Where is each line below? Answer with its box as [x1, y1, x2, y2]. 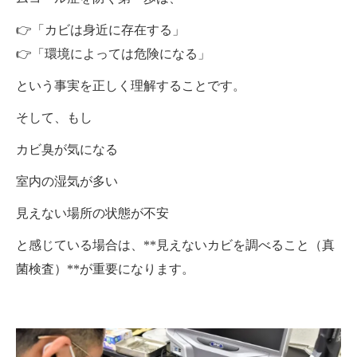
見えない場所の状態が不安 [16, 206, 169, 220]
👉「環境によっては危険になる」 [16, 47, 210, 61]
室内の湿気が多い [16, 175, 118, 188]
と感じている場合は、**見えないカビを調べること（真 [16, 238, 335, 252]
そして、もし [16, 111, 92, 124]
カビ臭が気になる [16, 143, 118, 156]
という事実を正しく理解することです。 [16, 79, 245, 92]
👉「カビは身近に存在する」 [16, 23, 185, 37]
